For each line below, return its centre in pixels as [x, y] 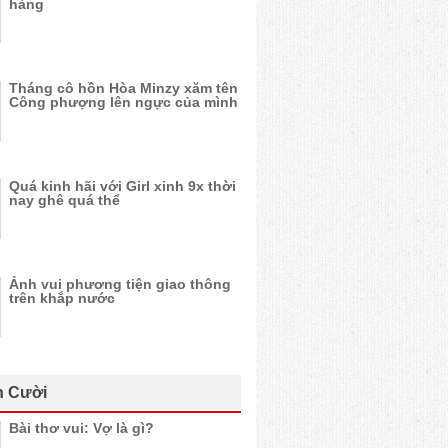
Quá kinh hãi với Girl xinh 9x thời [122, 186]
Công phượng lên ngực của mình [123, 102]
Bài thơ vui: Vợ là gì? [81, 428]
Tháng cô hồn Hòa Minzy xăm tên [123, 88]
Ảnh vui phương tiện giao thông [120, 284]
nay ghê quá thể [64, 200]
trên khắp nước [62, 298]
